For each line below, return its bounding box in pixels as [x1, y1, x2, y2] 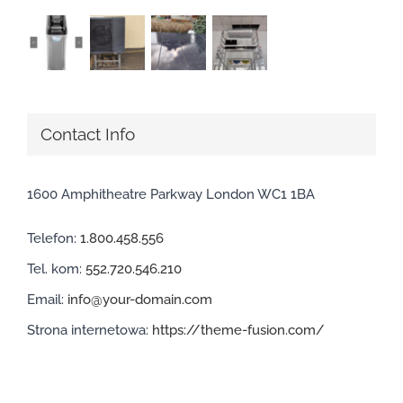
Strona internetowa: [27, 321, 152, 338]
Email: [27, 291, 67, 308]
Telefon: [27, 229, 80, 246]
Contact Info [40, 124, 135, 146]
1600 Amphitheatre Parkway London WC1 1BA [27, 185, 315, 202]
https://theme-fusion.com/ [152, 321, 325, 338]
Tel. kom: [27, 260, 85, 277]
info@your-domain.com [67, 291, 212, 308]
